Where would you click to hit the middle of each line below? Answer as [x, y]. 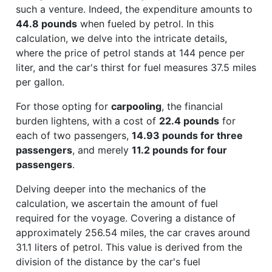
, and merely [102, 150]
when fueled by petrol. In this [145, 23]
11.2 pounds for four [179, 150]
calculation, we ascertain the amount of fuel [117, 203]
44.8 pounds [46, 23]
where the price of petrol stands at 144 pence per [130, 53]
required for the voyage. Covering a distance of [126, 218]
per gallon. [40, 82]
